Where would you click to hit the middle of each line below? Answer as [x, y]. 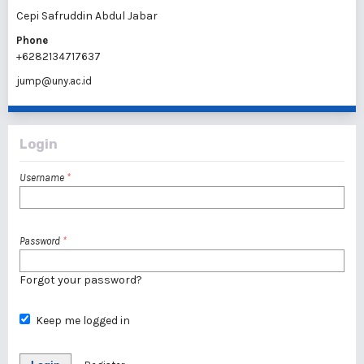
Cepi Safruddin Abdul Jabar [87, 16]
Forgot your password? [81, 280]
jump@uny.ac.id [54, 81]
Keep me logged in [82, 321]
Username [43, 178]
